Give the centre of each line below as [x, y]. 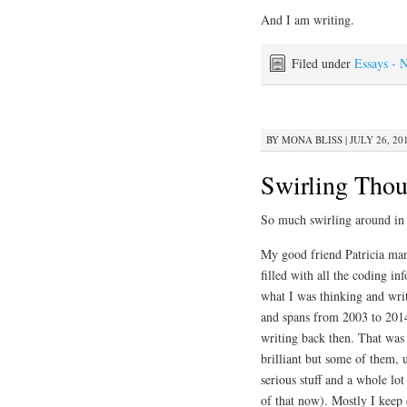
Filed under [323, 64]
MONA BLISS [312, 140]
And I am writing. [308, 20]
